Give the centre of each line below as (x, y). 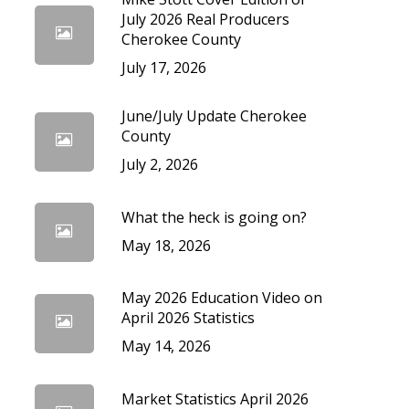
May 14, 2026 (166, 346)
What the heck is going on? (214, 217)
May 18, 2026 (166, 245)
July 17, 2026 (163, 68)
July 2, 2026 (159, 164)
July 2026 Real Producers (205, 19)
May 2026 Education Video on (221, 298)
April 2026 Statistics (188, 318)
